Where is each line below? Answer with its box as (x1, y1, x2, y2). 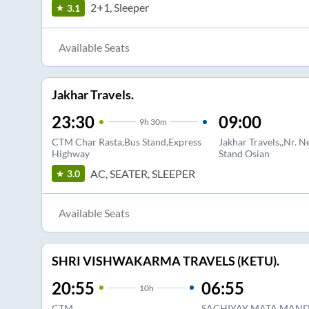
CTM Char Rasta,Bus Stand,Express (51, 136, 201, 148)
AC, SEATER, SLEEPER (90, 166, 195, 180)
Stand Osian (218, 148, 270, 160)
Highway (51, 148, 90, 160)
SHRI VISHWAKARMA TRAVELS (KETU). (51, 252, 279, 268)
